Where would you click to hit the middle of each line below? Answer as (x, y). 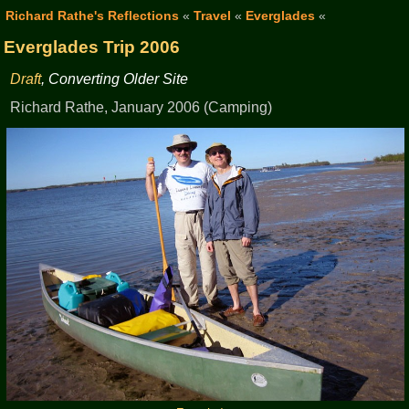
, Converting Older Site (115, 79)
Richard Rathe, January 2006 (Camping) (142, 108)
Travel (212, 15)
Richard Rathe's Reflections (92, 15)
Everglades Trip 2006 (91, 47)
